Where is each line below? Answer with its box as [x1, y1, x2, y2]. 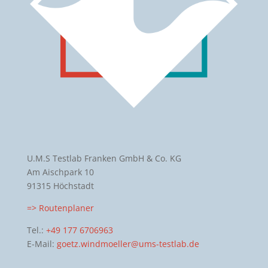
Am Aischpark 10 [26, 166, 94, 178]
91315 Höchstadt [26, 180, 94, 192]
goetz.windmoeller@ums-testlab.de [56, 238, 199, 250]
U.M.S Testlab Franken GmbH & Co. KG [26, 153, 181, 165]
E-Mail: [26, 238, 57, 250]
